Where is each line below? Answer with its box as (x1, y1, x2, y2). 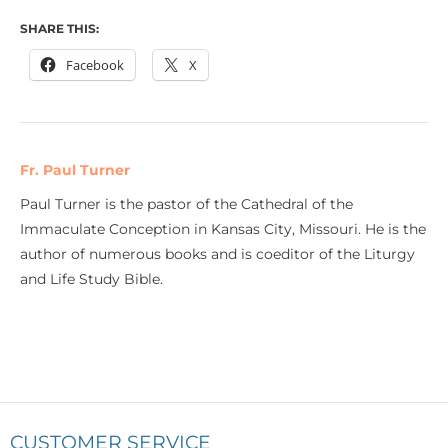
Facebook (66, 56, 124, 75)
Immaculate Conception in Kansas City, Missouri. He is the (20, 220, 426, 239)
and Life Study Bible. (20, 270, 167, 289)
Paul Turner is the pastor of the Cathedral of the (20, 195, 353, 214)
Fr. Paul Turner (20, 161, 130, 180)
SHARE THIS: (20, 21, 99, 37)
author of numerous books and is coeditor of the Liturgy (20, 245, 415, 264)
